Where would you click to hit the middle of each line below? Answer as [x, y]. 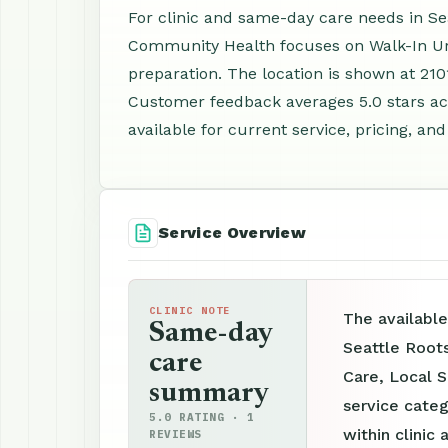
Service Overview [232, 232]
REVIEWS [175, 434]
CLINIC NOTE [190, 310]
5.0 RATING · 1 [202, 417]
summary [209, 394]
